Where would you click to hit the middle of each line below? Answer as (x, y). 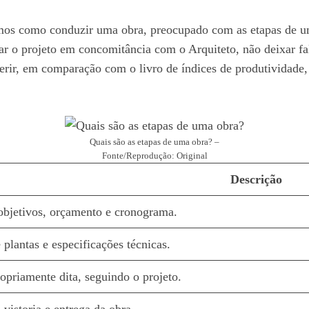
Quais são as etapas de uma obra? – (154, 141)
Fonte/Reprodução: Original (154, 155)
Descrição (256, 179)
